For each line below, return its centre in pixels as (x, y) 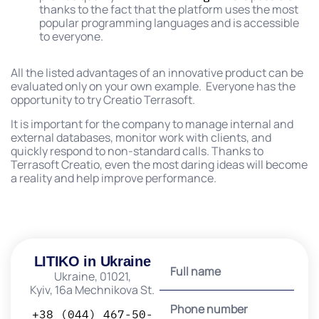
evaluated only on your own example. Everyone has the (153, 86)
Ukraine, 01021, (92, 276)
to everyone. (72, 36)
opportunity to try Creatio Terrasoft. (103, 99)
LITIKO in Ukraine (92, 261)
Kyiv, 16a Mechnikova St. (92, 289)
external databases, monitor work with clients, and (141, 137)
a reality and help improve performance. (115, 178)
